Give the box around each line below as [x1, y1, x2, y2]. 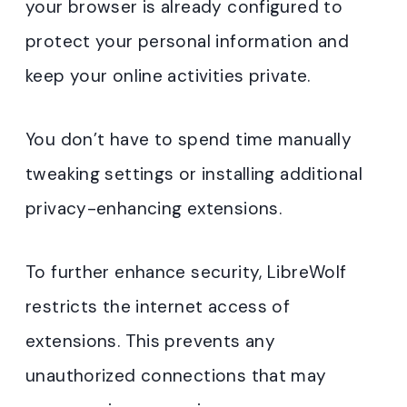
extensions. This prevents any [25, 329, 276, 352]
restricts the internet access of [25, 294, 291, 318]
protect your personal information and [25, 29, 350, 53]
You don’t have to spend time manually [25, 127, 352, 151]
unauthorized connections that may [25, 363, 327, 387]
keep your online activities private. [25, 64, 311, 87]
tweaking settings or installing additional [25, 162, 362, 185]
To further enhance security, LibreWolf [25, 260, 347, 283]
